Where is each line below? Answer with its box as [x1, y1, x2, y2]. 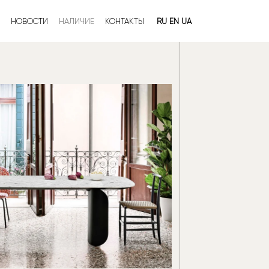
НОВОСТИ [11, 16, 48, 26]
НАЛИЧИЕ [59, 16, 94, 26]
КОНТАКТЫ [105, 16, 144, 26]
